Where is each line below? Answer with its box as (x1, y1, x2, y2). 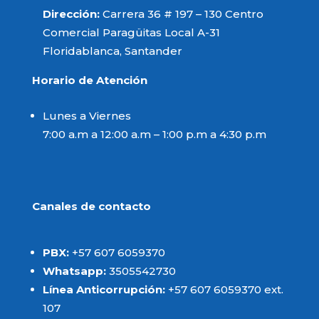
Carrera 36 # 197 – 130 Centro (102, 6, 263, 21)
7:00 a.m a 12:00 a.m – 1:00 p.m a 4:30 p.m (42, 127, 266, 141)
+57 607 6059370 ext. (164, 282, 283, 296)
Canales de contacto (31, 199, 151, 213)
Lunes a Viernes (42, 108, 131, 122)
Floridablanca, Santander (42, 43, 182, 58)
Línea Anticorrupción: (42, 282, 165, 296)
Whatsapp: (42, 263, 106, 278)
